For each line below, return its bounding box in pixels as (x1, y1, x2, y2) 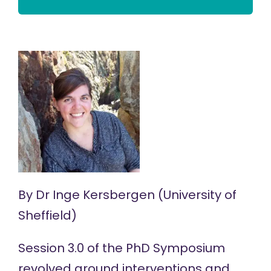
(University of (154, 186, 237, 203)
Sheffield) (18, 207, 77, 224)
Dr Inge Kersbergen (35, 186, 155, 203)
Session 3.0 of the (18, 240, 126, 256)
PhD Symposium (125, 240, 225, 256)
